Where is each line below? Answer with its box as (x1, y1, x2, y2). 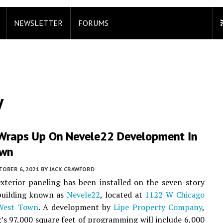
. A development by (38, 202, 114, 213)
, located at (100, 189, 145, 200)
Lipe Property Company (113, 202, 202, 213)
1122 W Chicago (145, 189, 205, 200)
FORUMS (78, 18, 109, 28)
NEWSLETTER (14, 18, 63, 28)
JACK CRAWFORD (49, 165, 95, 173)
